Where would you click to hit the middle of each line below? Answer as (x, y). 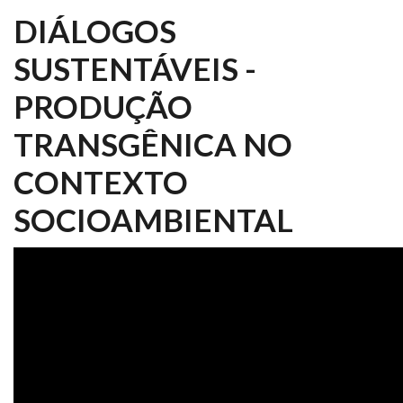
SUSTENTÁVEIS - (135, 68)
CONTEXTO (101, 182)
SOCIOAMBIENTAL (153, 219)
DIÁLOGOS (95, 31)
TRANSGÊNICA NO (153, 144)
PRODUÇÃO (103, 106)
